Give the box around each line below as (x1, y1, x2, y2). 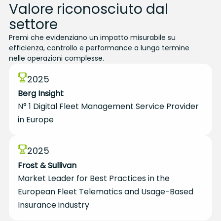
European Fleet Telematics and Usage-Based (18, 185, 193, 197)
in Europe (18, 114, 54, 126)
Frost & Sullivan (18, 159, 76, 171)
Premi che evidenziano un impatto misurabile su (9, 32, 176, 42)
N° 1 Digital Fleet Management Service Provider (18, 101, 199, 112)
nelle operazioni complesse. (9, 53, 104, 63)
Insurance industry (18, 199, 89, 211)
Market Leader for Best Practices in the (18, 172, 170, 184)
